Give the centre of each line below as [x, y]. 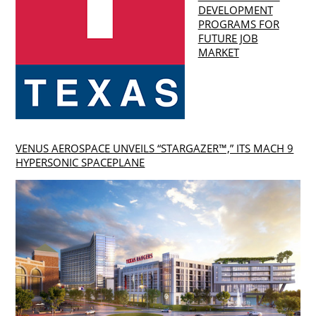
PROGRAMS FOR [238, 24]
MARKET [218, 53]
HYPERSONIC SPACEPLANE [80, 162]
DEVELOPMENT [235, 10]
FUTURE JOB [228, 38]
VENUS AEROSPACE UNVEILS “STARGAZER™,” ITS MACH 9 [155, 148]
